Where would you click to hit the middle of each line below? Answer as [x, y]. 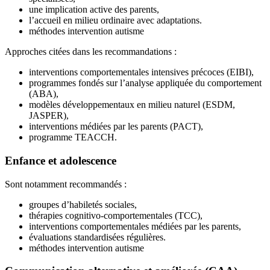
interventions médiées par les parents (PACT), [116, 127]
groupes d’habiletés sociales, [83, 204]
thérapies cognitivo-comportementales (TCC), [116, 215]
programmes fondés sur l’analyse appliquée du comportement [145, 83]
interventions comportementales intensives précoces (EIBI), [141, 72]
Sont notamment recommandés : [66, 184]
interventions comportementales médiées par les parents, [135, 226]
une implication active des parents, [94, 10]
